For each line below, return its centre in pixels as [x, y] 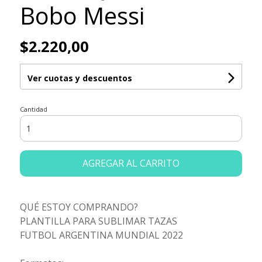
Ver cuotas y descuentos [80, 78]
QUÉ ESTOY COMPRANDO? [79, 207]
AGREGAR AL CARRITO [131, 163]
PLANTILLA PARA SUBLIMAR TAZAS [98, 221]
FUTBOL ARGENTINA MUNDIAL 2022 [101, 235]
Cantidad [33, 109]
